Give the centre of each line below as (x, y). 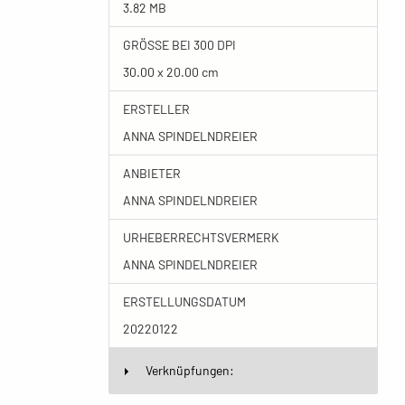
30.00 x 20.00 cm (170, 72)
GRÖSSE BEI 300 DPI (177, 45)
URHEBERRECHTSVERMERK (201, 237)
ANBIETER (151, 173)
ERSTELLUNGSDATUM (184, 301)
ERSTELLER (156, 109)
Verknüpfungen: (189, 370)
